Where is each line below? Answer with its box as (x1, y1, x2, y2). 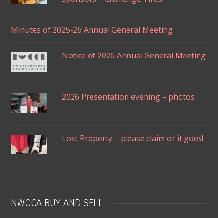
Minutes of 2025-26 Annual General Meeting (11, 24, 173, 35)
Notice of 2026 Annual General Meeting (62, 50, 206, 61)
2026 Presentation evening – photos (62, 91, 195, 102)
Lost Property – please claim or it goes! (62, 132, 204, 144)
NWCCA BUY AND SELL (11, 197, 104, 209)
